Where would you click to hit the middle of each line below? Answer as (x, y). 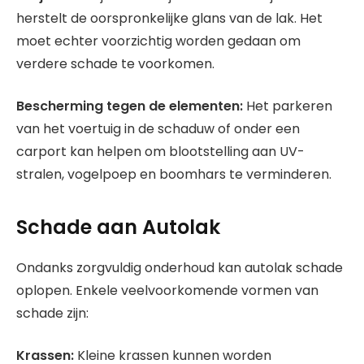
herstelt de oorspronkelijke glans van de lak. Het (169, 18)
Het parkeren (288, 106)
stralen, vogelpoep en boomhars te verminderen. (174, 175)
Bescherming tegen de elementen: (130, 106)
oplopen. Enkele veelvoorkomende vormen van (167, 290)
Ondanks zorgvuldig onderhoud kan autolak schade (180, 267)
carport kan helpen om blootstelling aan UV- (160, 152)
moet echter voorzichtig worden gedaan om (158, 41)
